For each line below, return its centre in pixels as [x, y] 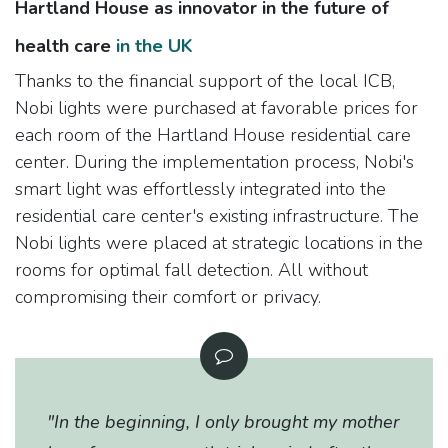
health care [63, 45]
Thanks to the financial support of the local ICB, [205, 80]
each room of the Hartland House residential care [213, 134]
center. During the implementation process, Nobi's [214, 161]
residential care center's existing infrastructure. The [217, 215]
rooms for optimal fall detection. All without [191, 269]
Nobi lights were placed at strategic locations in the [219, 242]
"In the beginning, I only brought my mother [223, 421]
